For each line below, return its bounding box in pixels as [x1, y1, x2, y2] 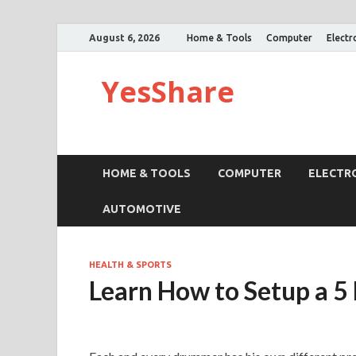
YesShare [101, 72, 234, 111]
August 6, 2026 [89, 32, 160, 43]
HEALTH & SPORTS [89, 260, 172, 269]
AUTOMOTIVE [103, 202, 181, 215]
